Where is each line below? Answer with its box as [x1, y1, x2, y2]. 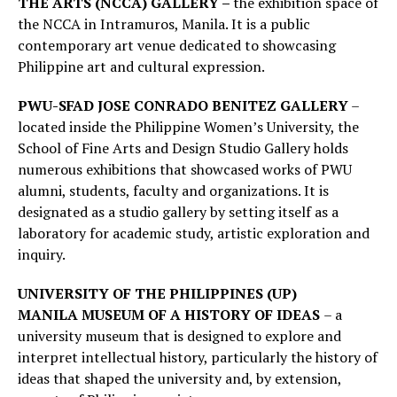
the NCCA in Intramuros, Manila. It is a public [18, 14, 310, 35]
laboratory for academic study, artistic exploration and [18, 223, 370, 244]
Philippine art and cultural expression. [18, 57, 268, 77]
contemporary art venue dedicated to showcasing [18, 35, 336, 56]
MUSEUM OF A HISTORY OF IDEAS [82, 305, 323, 325]
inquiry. [18, 245, 66, 265]
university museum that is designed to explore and [18, 326, 341, 346]
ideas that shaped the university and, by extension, [18, 369, 341, 389]
